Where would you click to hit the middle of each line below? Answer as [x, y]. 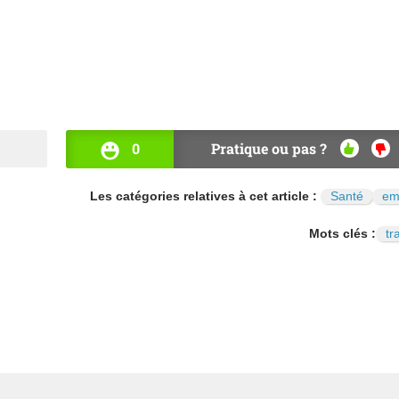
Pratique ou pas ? [269, 148]
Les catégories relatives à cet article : [205, 196]
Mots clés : [342, 233]
